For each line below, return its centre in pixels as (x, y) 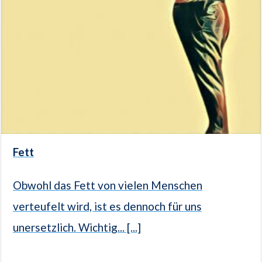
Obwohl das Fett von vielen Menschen (108, 185)
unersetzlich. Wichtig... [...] (77, 227)
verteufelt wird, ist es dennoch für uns (107, 206)
